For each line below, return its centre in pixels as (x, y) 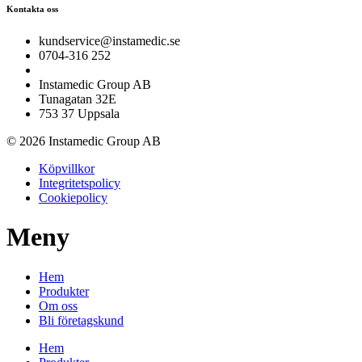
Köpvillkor (67, 168)
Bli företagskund (81, 320)
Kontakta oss (32, 8)
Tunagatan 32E (78, 99)
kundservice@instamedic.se (109, 40)
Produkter (64, 291)
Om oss (58, 305)
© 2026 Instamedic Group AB (84, 141)
